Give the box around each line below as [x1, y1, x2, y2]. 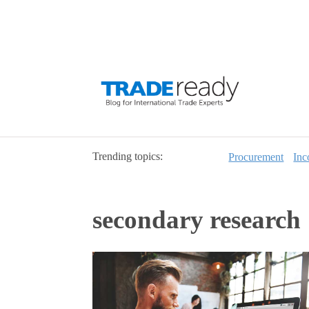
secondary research [92, 206, 301, 235]
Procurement [228, 151, 284, 163]
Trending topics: [92, 150, 163, 163]
